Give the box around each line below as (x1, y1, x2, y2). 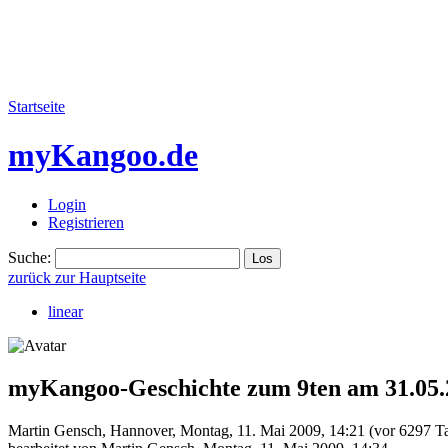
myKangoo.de (8, 137, 198, 174)
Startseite (8, 98, 65, 115)
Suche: (8, 248, 51, 266)
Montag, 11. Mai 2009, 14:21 (180, 421, 365, 439)
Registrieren (48, 213, 124, 231)
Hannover (110, 421, 172, 439)
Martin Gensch (8, 421, 102, 439)
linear (48, 302, 83, 320)
